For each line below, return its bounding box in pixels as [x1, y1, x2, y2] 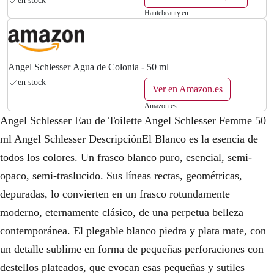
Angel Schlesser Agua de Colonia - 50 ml [8, 62, 169, 73]
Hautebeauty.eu [144, 9, 188, 18]
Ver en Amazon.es [152, 84, 223, 95]
